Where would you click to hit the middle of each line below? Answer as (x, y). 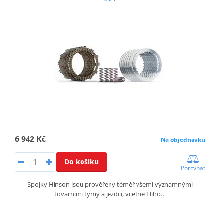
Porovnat (193, 168)
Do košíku (81, 161)
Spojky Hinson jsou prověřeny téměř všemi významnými (110, 184)
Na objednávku (183, 139)
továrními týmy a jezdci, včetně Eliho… (110, 194)
